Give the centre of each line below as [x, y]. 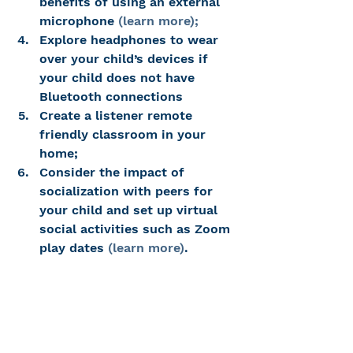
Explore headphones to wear [131, 39]
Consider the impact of [114, 172]
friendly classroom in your [124, 134]
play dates [74, 247]
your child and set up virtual [130, 210]
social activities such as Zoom [137, 229]
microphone [79, 20]
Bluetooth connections [111, 96]
